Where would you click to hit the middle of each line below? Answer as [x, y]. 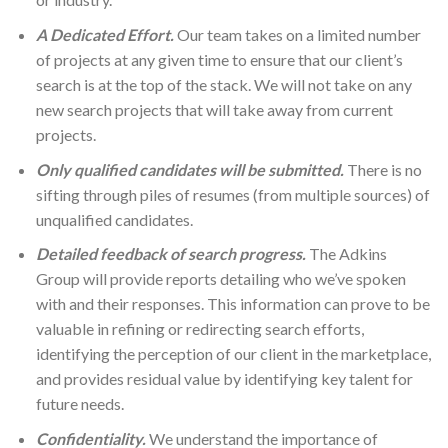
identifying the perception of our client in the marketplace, [233, 354]
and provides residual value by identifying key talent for [224, 379]
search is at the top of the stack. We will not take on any [223, 84]
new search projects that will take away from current [214, 109]
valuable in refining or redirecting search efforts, [199, 329]
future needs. [79, 404]
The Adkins [347, 254]
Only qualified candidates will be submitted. [189, 169]
